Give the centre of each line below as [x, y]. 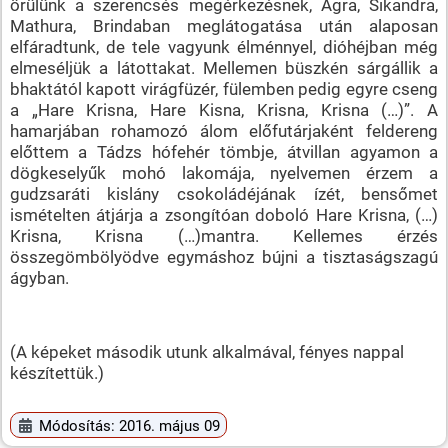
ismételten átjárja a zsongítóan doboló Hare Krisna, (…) [224, 214]
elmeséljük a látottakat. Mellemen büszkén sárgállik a [224, 67]
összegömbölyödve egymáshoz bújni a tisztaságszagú [224, 256]
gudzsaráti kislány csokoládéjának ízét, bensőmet [224, 193]
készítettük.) [56, 372]
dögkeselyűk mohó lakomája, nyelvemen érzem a [224, 172]
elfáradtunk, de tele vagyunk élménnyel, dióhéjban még [224, 46]
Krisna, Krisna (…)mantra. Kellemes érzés [224, 235]
